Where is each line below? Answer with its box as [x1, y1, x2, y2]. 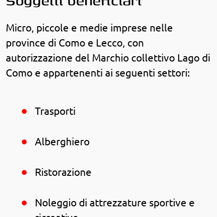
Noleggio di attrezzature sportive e [35, 197, 195, 209]
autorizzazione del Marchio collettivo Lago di [6, 52, 210, 63]
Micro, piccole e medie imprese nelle [6, 22, 173, 33]
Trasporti [35, 106, 76, 117]
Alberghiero [35, 136, 90, 148]
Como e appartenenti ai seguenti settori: [6, 67, 190, 78]
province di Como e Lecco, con [6, 37, 144, 48]
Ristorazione [35, 167, 92, 178]
